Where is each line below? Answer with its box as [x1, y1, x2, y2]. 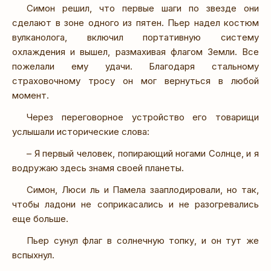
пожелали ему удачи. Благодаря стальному [12, 60, 259, 72]
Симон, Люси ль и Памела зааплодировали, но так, [27, 183, 259, 195]
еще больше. [12, 212, 68, 224]
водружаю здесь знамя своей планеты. [12, 162, 184, 174]
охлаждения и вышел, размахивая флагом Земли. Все [12, 45, 259, 57]
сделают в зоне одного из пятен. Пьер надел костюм [12, 16, 259, 28]
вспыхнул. [12, 249, 54, 261]
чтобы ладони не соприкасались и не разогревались [12, 198, 259, 210]
